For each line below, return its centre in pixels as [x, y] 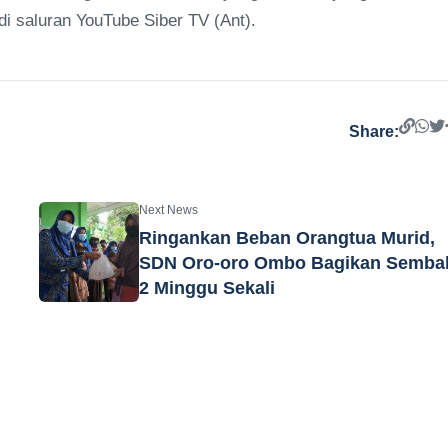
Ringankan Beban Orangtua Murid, [287, 237]
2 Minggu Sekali [207, 287]
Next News [169, 209]
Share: [374, 131]
